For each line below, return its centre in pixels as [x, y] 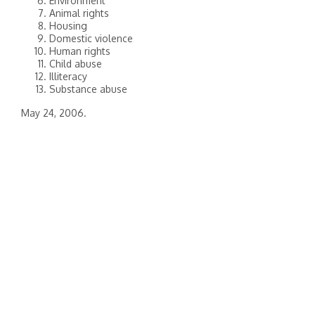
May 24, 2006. [54, 113]
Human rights [80, 51]
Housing [68, 26]
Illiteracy [68, 76]
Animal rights [79, 13]
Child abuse [76, 64]
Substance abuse [88, 89]
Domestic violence [91, 38]
